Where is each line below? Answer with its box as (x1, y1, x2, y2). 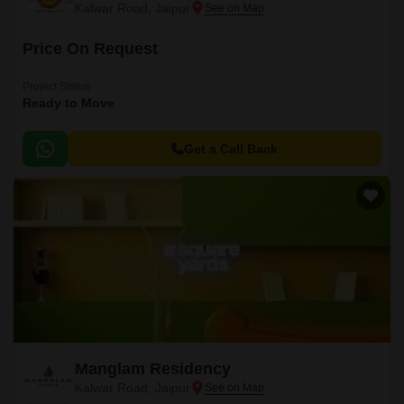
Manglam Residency (75, 360, 231, 378)
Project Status (23, 80, 90, 93)
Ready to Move (23, 96, 115, 110)
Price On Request (23, 40, 158, 58)
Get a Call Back (184, 142, 278, 156)
